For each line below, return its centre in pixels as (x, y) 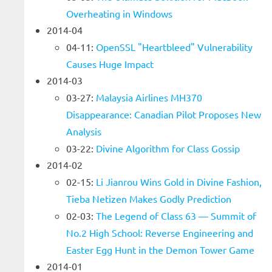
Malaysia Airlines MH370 (149, 97)
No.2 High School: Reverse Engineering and (160, 233)
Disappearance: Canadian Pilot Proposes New (164, 114)
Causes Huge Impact (110, 64)
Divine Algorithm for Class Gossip (168, 148)
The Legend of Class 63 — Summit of (176, 216)
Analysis (84, 131)
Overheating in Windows (119, 13)
